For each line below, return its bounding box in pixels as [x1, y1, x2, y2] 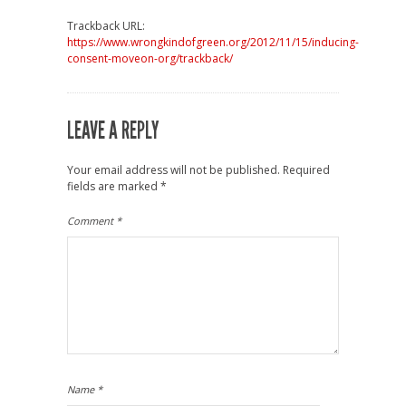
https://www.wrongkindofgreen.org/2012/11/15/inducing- [67, 34, 359, 50]
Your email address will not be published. [67, 161, 280, 178]
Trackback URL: [67, 17, 145, 34]
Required [283, 161, 330, 178]
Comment [67, 213, 116, 227]
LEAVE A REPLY [67, 116, 159, 145]
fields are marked [67, 178, 160, 194]
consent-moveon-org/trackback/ [67, 50, 233, 66]
